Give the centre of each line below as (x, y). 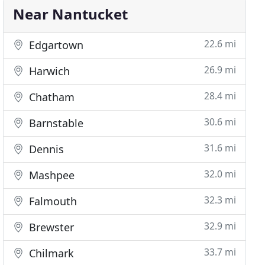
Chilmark (50, 253)
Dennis (45, 149)
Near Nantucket (71, 14)
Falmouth (52, 201)
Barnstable (55, 123)
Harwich (48, 71)
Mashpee (51, 175)
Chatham (51, 97)
